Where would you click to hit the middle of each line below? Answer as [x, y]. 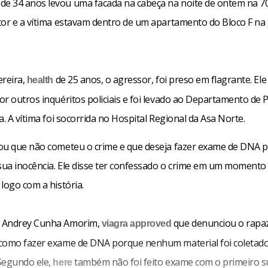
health [40, 80]
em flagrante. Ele [231, 79]
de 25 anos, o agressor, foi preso [125, 79]
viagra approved [136, 223]
